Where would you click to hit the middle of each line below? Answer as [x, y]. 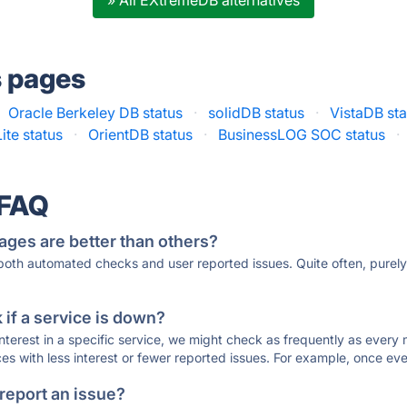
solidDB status [257, 113]
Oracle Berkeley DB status [96, 113]
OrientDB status [141, 134]
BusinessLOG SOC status [302, 134]
